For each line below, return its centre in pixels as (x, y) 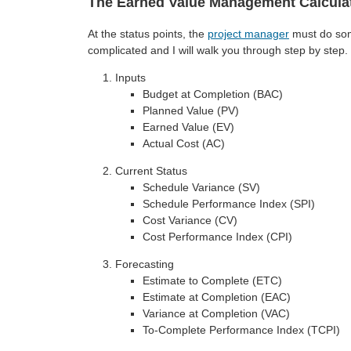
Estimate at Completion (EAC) (217, 297)
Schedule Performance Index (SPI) (229, 203)
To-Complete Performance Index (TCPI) (241, 329)
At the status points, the (148, 33)
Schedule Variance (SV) (201, 187)
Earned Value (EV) (188, 127)
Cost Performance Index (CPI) (217, 236)
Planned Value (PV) (191, 110)
